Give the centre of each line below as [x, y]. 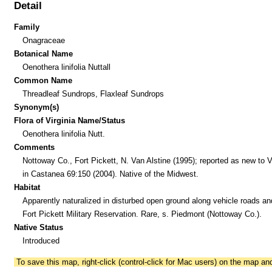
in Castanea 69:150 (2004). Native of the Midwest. [110, 174]
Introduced [41, 240]
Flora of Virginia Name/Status [70, 120]
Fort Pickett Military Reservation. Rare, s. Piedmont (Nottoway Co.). [142, 214]
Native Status [39, 227]
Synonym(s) [37, 107]
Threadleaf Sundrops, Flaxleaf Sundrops [93, 93]
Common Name [43, 80]
